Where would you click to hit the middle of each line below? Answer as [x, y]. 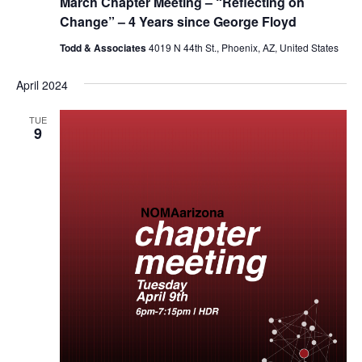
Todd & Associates [104, 48]
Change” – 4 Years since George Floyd [178, 21]
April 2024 [42, 85]
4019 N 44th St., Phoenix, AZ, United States [243, 47]
